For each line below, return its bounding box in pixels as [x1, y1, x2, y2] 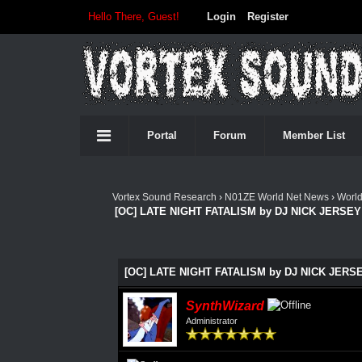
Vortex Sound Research [112, 192, 217, 203]
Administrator [185, 315, 238, 326]
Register [246, 11, 288, 23]
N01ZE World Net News [224, 192, 329, 203]
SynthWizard [185, 298, 264, 313]
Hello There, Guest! [87, 11, 183, 23]
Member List [283, 129, 345, 141]
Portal [147, 129, 177, 141]
